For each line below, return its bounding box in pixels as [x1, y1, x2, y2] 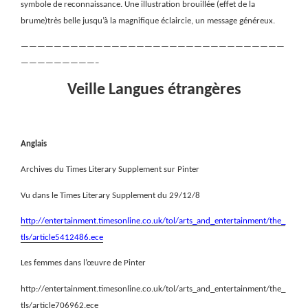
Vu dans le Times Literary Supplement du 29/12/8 [21, 190, 200, 200]
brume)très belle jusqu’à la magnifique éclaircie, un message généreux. [21, 16, 275, 25]
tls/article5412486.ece [21, 233, 103, 243]
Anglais [21, 140, 47, 149]
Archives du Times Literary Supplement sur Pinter [21, 165, 199, 175]
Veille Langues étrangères [67, 82, 241, 99]
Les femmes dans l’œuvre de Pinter [21, 258, 146, 268]
